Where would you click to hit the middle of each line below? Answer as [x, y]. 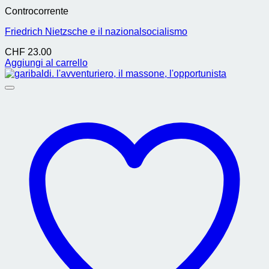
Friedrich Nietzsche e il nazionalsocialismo [96, 32]
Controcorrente [37, 11]
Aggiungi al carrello [46, 63]
